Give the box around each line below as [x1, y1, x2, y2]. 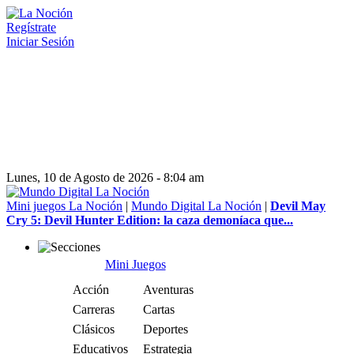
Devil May [270, 199, 326, 213]
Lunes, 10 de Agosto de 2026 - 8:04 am [6, 171, 204, 184]
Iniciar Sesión [6, 35, 74, 48]
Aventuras [143, 283, 194, 296]
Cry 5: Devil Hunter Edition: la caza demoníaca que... [6, 213, 293, 227]
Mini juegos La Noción [6, 199, 122, 213]
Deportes [143, 322, 188, 336]
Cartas [143, 303, 175, 316]
